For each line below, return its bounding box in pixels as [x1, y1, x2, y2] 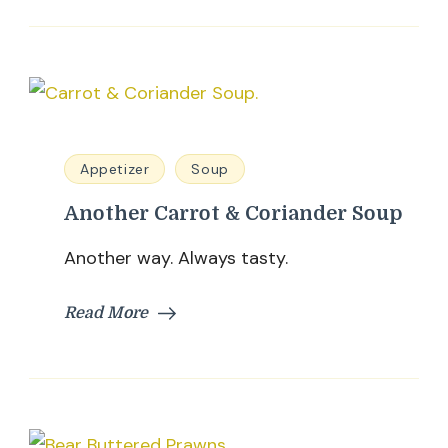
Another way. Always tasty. [64, 246, 288, 270]
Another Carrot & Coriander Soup [64, 202, 403, 225]
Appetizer [80, 160, 150, 178]
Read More [64, 304, 148, 322]
